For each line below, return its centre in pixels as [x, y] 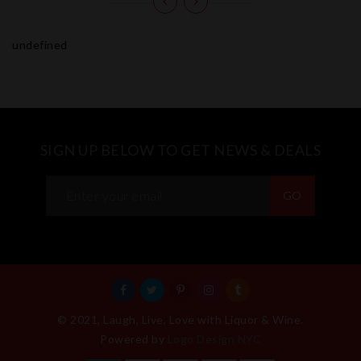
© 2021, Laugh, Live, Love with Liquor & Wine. [180, 319]
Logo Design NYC [214, 338]
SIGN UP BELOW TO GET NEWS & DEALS [180, 149]
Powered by [134, 338]
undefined [40, 44]
